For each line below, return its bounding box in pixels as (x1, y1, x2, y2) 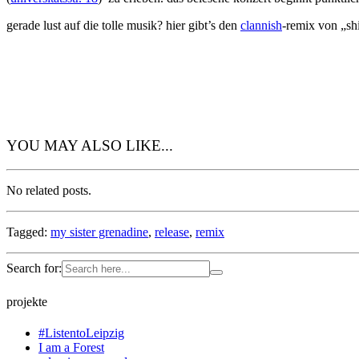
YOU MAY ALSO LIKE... (6, 136, 173, 154)
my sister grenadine (50, 225, 148, 240)
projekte (6, 294, 47, 309)
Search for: (6, 261, 62, 276)
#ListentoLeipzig (38, 325, 124, 340)
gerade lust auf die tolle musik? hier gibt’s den (6, 18, 240, 32)
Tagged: (6, 225, 47, 240)
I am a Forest (38, 340, 104, 354)
